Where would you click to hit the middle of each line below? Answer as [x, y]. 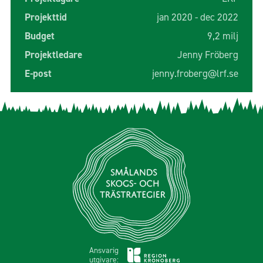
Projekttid [45, 18]
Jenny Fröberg [208, 55]
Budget [39, 36]
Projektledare [53, 55]
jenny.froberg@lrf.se [195, 74]
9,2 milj [222, 36]
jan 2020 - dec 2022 [197, 18]
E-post [38, 74]
